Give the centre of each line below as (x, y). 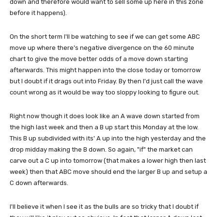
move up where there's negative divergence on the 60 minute (102, 48)
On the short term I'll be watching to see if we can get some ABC (105, 37)
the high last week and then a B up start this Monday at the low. (104, 127)
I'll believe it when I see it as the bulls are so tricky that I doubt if (104, 207)
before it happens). (38, 13)
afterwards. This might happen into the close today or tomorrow (105, 70)
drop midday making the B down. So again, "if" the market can (101, 149)
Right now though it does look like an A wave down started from (105, 116)
